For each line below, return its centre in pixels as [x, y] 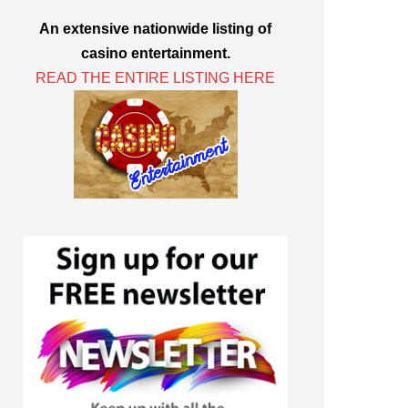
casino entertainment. [155, 54]
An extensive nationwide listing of [156, 29]
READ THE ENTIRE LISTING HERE [156, 78]
